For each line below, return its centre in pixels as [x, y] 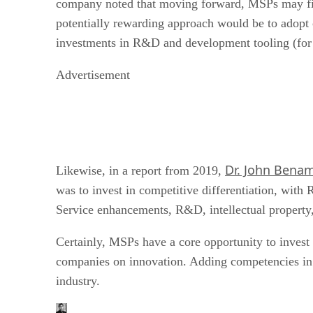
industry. [78, 281]
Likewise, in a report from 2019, [140, 170]
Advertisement [93, 74]
